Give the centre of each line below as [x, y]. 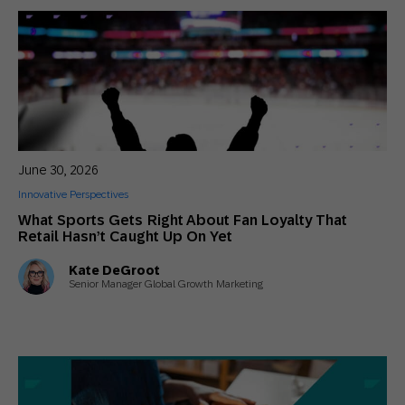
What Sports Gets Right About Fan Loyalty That [183, 220]
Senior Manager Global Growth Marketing [166, 283]
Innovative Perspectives [73, 194]
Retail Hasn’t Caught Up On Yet [125, 236]
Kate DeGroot [114, 270]
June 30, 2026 [58, 170]
